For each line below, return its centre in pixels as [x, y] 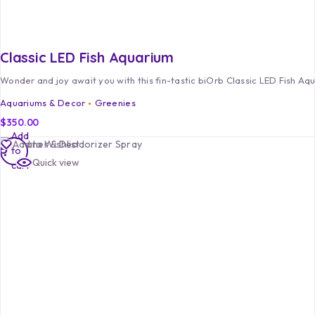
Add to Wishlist [46, 144]
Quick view [56, 162]
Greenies [115, 102]
